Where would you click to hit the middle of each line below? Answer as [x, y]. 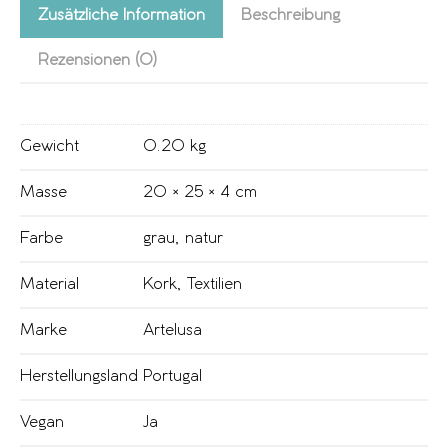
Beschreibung [290, 15]
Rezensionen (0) [97, 60]
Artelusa [172, 330]
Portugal [172, 376]
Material [49, 284]
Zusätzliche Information [121, 15]
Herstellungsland [79, 376]
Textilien [214, 284]
